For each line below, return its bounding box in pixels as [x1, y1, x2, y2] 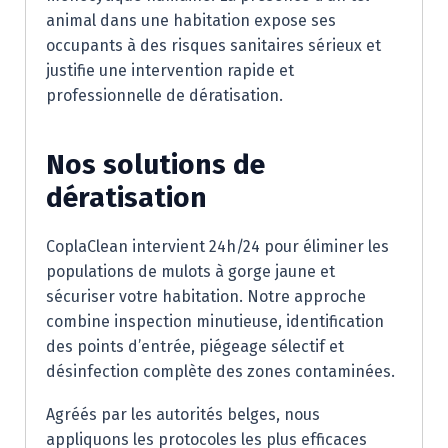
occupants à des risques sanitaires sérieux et [46, 36, 381, 55]
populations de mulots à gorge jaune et [46, 262, 335, 281]
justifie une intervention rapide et [46, 61, 294, 80]
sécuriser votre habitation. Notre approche [46, 287, 366, 306]
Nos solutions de [46, 148, 265, 181]
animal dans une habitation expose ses [46, 11, 336, 30]
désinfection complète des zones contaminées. [46, 362, 395, 381]
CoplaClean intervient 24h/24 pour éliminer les [46, 237, 389, 256]
